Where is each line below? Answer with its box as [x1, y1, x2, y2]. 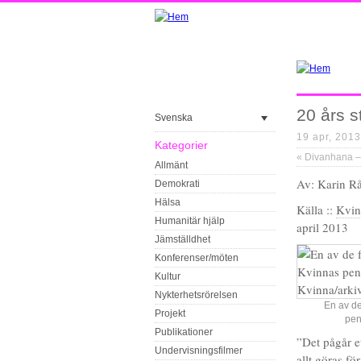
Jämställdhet [155, 234, 210, 245]
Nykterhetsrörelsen [155, 289, 238, 301]
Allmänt [155, 160, 188, 171]
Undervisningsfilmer [155, 345, 243, 356]
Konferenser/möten [155, 252, 239, 263]
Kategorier [155, 139, 208, 151]
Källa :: [297, 201, 336, 218]
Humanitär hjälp [155, 215, 225, 226]
